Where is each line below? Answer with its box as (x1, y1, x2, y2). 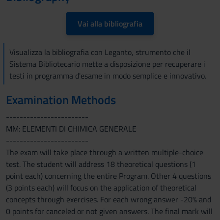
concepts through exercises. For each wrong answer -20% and (6, 193, 211, 205)
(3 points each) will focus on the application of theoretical (6, 182, 196, 193)
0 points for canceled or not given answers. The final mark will (6, 205, 213, 217)
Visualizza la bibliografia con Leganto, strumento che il (9, 46, 191, 58)
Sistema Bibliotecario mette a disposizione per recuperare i (9, 58, 205, 70)
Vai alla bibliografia (78, 18, 142, 29)
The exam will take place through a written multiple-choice (6, 146, 203, 158)
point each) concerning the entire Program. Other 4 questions (6, 170, 211, 182)
